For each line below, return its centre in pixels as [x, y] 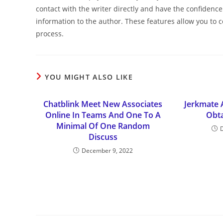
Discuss [103, 137]
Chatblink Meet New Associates [103, 104]
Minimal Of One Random [103, 126]
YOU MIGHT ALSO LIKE [89, 77]
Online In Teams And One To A [103, 115]
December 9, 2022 [107, 151]
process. [50, 34]
